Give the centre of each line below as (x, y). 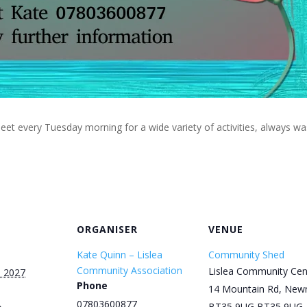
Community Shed (246, 255)
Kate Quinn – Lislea (120, 255)
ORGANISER (107, 229)
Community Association (130, 270)
